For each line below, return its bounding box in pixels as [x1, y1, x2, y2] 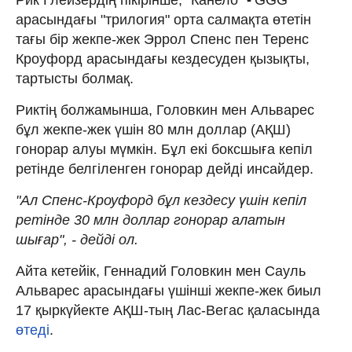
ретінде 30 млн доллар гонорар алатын [16, 211, 285, 228]
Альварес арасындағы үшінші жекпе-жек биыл [16, 282, 321, 299]
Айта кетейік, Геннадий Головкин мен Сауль [16, 262, 306, 279]
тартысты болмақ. [16, 70, 134, 86]
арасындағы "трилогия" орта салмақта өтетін [16, 11, 311, 27]
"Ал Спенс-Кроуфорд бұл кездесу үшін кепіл [16, 192, 306, 208]
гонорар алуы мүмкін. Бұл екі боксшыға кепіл [16, 141, 313, 157]
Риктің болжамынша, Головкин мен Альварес [16, 101, 314, 118]
